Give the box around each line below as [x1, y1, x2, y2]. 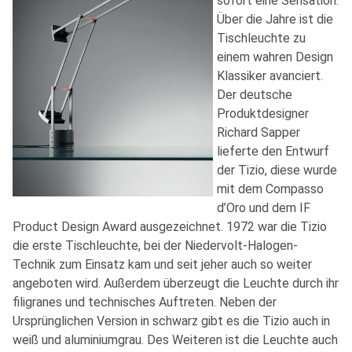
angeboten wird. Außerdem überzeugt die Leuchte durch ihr [13, 275, 339, 291]
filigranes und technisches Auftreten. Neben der [13, 294, 277, 310]
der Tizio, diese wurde [217, 162, 337, 178]
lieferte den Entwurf [217, 143, 329, 159]
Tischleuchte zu [217, 30, 306, 46]
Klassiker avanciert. [217, 68, 323, 83]
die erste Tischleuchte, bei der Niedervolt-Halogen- [13, 237, 298, 253]
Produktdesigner [217, 105, 309, 121]
